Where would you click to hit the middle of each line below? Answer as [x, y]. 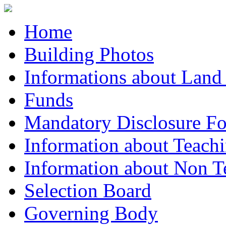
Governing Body [91, 213]
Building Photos [89, 54]
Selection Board [88, 190]
